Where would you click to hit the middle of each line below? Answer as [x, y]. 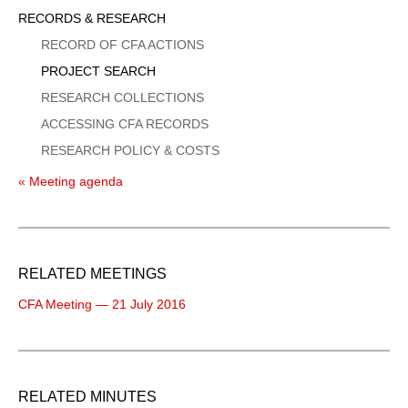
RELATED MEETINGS [92, 273]
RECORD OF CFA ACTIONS [122, 44]
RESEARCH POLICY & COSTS [130, 150]
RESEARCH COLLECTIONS [122, 97]
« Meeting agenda [71, 181]
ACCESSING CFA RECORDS [125, 123]
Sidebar [55, 17]
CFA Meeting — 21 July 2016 [102, 304]
